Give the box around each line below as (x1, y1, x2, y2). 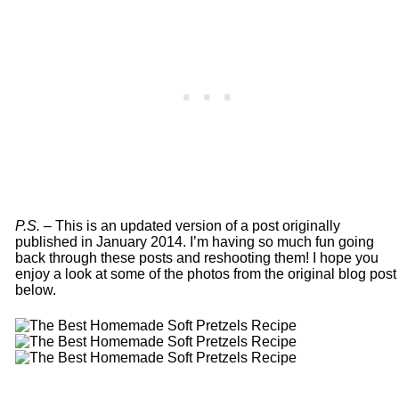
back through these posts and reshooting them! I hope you (14, 249, 379, 265)
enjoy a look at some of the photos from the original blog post (14, 265, 396, 281)
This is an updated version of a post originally (51, 217, 340, 233)
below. (14, 281, 56, 297)
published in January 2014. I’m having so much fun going (14, 233, 374, 249)
